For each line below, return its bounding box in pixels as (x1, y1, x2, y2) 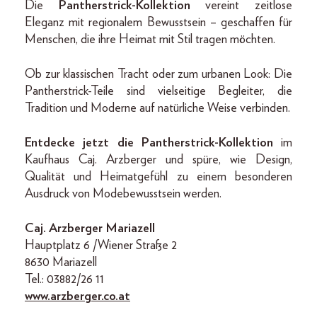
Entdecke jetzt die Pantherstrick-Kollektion (25, 136, 273, 149)
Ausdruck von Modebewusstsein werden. (25, 187, 221, 200)
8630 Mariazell (25, 255, 97, 269)
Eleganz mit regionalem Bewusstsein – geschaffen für (25, 16, 292, 29)
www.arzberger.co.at (25, 289, 130, 303)
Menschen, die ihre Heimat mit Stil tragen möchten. (25, 33, 275, 46)
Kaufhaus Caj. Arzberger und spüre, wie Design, (25, 153, 292, 166)
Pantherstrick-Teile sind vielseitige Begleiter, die (25, 84, 292, 98)
